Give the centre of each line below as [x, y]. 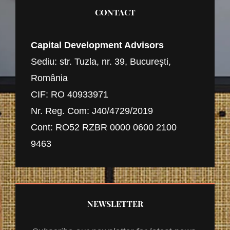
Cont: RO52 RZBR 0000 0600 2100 [104, 128]
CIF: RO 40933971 [70, 95]
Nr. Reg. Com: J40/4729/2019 [92, 111]
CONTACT [115, 12]
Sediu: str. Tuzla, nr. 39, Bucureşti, [101, 62]
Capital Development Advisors [97, 45]
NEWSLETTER [115, 204]
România [49, 78]
